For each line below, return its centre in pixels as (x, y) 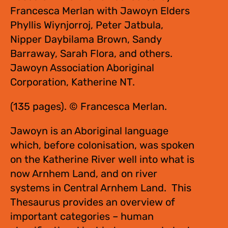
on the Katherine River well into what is (102, 159)
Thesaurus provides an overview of (93, 202)
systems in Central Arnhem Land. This (101, 188)
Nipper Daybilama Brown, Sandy (86, 39)
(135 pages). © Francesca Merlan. (89, 106)
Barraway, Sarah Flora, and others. (91, 53)
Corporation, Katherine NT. (73, 82)
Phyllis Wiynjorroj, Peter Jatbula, (87, 25)
